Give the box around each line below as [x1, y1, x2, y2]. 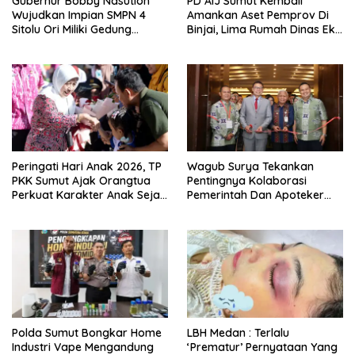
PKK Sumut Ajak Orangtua [12, 174, 151, 189]
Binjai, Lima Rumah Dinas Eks [187, 21, 341, 36]
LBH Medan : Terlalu [187, 326, 289, 341]
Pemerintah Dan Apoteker [187, 188, 324, 203]
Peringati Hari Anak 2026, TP [12, 159, 162, 174]
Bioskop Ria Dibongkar [187, 36, 309, 51]
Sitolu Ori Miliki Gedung [12, 21, 132, 36]
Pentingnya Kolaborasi [187, 174, 307, 189]
